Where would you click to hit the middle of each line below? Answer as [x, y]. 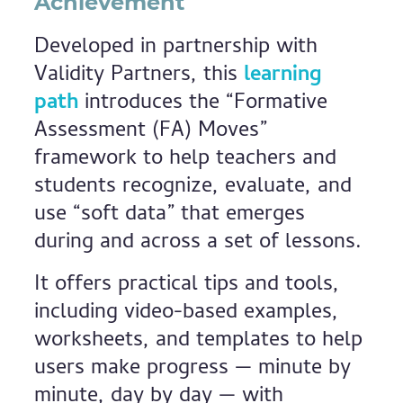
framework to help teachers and [186, 160]
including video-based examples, [187, 313]
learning [283, 76]
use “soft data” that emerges [170, 215]
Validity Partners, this [139, 76]
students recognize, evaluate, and [193, 188]
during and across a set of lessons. [198, 243]
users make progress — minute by [193, 369]
